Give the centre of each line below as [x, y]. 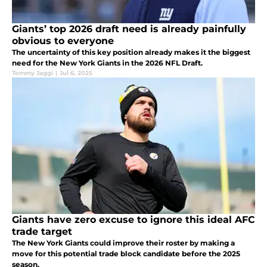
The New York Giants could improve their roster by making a [123, 243]
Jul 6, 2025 [76, 73]
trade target [42, 232]
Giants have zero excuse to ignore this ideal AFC [133, 220]
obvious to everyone [63, 41]
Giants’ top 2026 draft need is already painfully [129, 29]
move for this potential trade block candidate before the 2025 [126, 254]
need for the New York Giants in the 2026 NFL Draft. [107, 63]
